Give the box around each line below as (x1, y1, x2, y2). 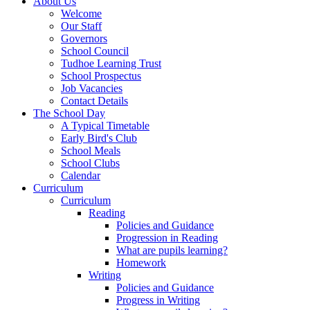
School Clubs (61, 157, 120, 170)
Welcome (61, 8, 102, 20)
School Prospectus (61, 70, 141, 82)
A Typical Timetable (61, 120, 149, 132)
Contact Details (61, 95, 128, 107)
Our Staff (61, 20, 102, 33)
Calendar (61, 170, 100, 182)
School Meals (61, 145, 120, 157)
